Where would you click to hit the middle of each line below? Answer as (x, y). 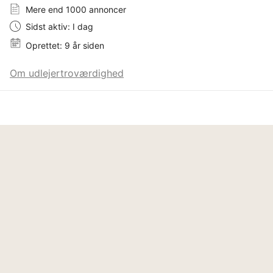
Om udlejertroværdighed (67, 73)
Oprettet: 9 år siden (65, 45)
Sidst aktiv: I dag (59, 26)
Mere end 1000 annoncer (76, 9)
